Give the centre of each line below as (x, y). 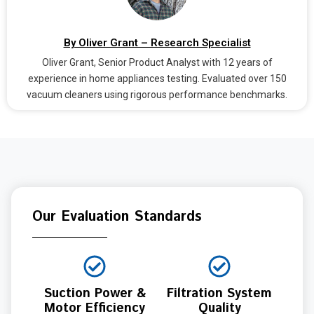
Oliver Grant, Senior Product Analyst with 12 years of (157, 62)
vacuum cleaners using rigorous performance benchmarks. (157, 94)
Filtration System (219, 293)
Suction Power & (95, 293)
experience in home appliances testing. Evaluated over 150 (157, 78)
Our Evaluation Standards (117, 217)
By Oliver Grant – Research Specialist (157, 42)
